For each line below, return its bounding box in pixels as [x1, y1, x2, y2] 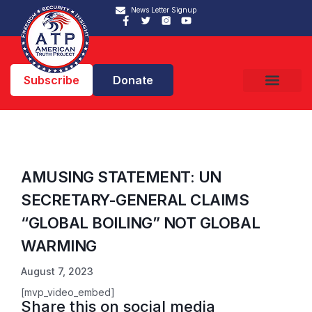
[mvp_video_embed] [21, 286, 115, 298]
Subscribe [24, 73, 79, 87]
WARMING [21, 237, 97, 255]
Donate [113, 73, 153, 87]
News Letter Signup [131, 6, 197, 14]
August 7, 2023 [21, 265, 93, 277]
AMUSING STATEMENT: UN [21, 168, 221, 186]
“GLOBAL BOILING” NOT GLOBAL [21, 214, 260, 232]
